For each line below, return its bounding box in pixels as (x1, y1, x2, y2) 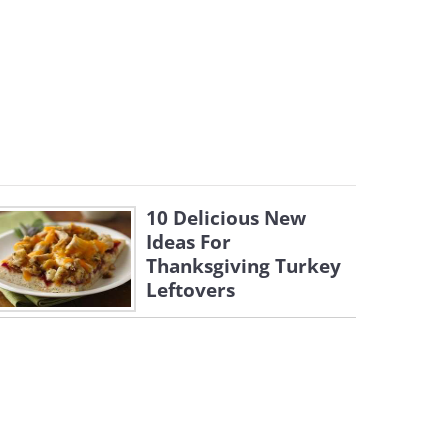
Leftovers (146, 277, 235, 303)
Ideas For (146, 229, 231, 255)
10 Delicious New (146, 205, 306, 231)
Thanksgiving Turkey (146, 253, 341, 279)
